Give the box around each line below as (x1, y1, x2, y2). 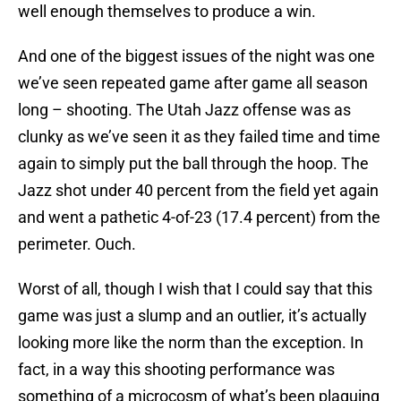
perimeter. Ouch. (18, 235, 136, 254)
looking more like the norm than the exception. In (18, 333, 363, 353)
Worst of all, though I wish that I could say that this (18, 279, 372, 299)
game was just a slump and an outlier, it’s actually (18, 306, 367, 326)
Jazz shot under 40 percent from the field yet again (18, 181, 379, 200)
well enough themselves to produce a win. (18, 2, 316, 21)
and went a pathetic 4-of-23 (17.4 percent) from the (18, 208, 380, 227)
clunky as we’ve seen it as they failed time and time (18, 127, 380, 147)
